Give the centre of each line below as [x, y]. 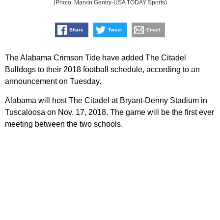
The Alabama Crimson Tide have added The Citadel [96, 58]
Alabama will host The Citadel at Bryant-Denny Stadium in [106, 101]
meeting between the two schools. [64, 124]
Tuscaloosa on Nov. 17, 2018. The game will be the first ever [110, 112]
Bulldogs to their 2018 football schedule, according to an [102, 70]
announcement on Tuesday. [53, 82]
